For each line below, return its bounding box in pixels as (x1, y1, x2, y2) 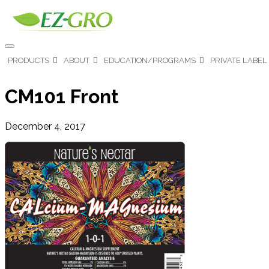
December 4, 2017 (5, 120, 85, 132)
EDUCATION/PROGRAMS (104, 56, 196, 65)
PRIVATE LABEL (210, 56, 267, 65)
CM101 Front (5, 85, 119, 108)
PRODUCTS (8, 56, 49, 65)
